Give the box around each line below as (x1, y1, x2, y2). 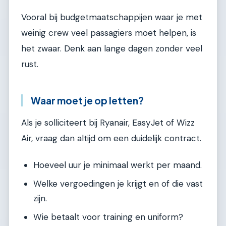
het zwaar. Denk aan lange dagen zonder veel (21, 42, 202, 54)
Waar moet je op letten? (31, 94, 144, 106)
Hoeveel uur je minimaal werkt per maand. (33, 159, 202, 171)
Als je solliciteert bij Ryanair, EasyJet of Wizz (21, 117, 195, 129)
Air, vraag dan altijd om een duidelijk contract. (21, 133, 201, 144)
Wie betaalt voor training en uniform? (33, 211, 183, 222)
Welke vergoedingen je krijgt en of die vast (33, 178, 203, 189)
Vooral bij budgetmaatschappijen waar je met (21, 11, 202, 23)
